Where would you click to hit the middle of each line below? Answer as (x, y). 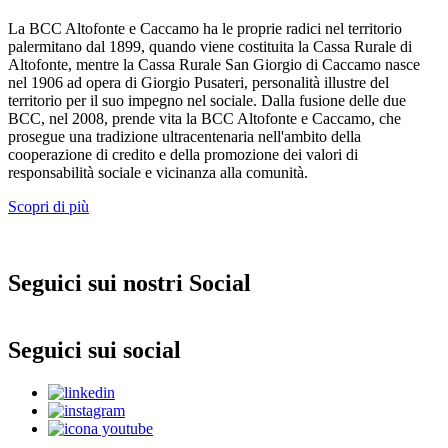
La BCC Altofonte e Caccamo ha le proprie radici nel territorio (205, 28)
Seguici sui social (94, 349)
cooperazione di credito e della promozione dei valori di (183, 154)
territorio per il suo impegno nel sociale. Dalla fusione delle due (207, 100)
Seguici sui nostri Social (129, 282)
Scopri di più (48, 206)
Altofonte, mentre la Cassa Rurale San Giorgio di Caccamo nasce (214, 64)
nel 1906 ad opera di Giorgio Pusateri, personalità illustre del (198, 82)
